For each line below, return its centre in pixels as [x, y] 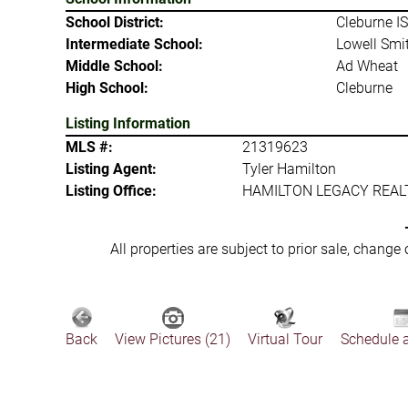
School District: [115, 22]
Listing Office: [111, 191]
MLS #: [89, 147]
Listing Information [128, 123]
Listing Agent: [111, 169]
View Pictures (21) [173, 339]
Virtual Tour [286, 339]
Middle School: [114, 66]
